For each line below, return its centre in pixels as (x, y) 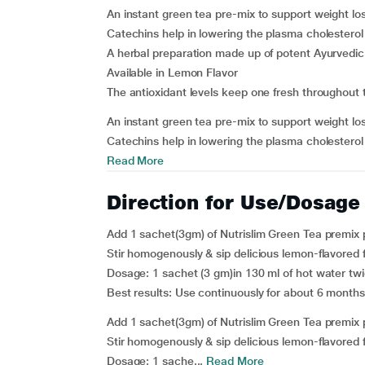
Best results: (139, 292)
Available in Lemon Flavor (172, 73)
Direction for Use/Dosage (233, 202)
